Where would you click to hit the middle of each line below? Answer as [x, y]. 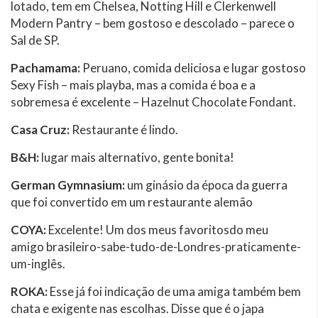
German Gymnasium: [68, 185]
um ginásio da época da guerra [206, 185]
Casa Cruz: [40, 129]
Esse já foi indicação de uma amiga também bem [174, 291]
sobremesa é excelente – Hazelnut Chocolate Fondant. [153, 102]
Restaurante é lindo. [124, 129]
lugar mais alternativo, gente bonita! [137, 157]
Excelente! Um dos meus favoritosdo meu [157, 229]
